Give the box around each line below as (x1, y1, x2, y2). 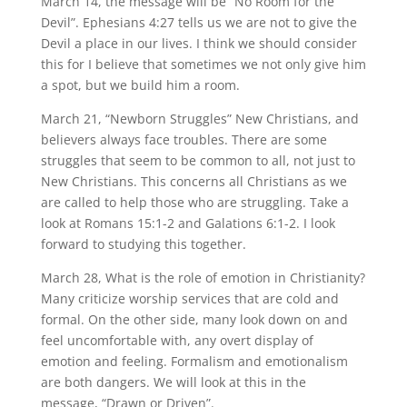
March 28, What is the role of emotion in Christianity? (40, 269, 365, 286)
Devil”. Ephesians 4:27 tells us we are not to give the (40, 14, 357, 31)
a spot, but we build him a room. (40, 76, 240, 94)
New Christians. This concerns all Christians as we (40, 173, 347, 190)
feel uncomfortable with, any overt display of (40, 332, 313, 349)
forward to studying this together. (40, 235, 246, 253)
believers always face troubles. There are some (40, 131, 327, 148)
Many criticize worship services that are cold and (40, 290, 339, 307)
